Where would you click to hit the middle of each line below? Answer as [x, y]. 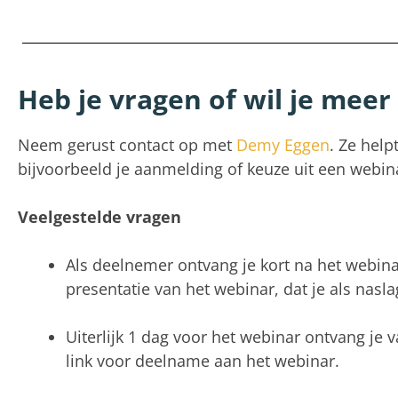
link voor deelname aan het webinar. [203, 361]
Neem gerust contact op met [127, 145]
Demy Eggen [283, 145]
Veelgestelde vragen [99, 217]
